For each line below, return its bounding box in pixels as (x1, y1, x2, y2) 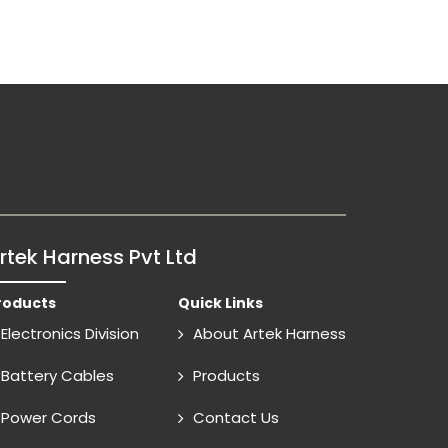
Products (193, 365, 260, 387)
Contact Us (193, 407, 279, 429)
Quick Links (178, 293, 263, 314)
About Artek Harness (193, 323, 346, 345)
